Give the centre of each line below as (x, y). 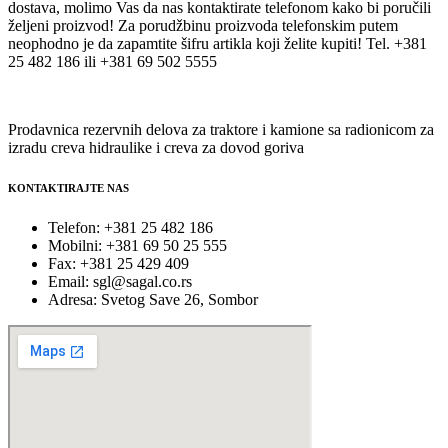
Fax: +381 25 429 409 (118, 263)
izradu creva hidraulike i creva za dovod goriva (156, 147)
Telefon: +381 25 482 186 (130, 227)
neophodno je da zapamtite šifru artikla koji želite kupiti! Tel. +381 (217, 43)
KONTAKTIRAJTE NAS (68, 187)
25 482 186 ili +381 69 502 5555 (112, 61)
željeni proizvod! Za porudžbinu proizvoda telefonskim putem (203, 25)
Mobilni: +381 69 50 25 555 (137, 245)
